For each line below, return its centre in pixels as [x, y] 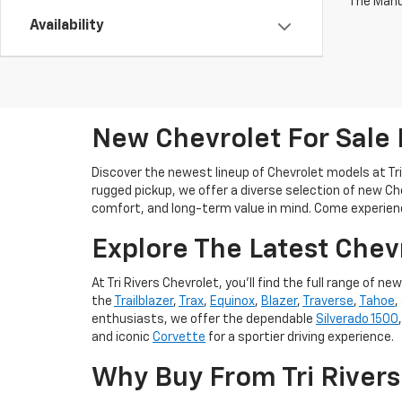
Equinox [232, 301]
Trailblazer [144, 301]
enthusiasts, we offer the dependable [204, 319]
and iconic [122, 337]
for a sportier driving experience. [300, 337]
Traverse [328, 301]
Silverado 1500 [357, 319]
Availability [67, 26]
